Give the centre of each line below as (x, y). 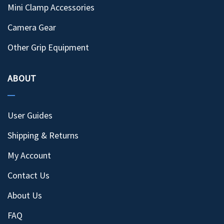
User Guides (30, 115)
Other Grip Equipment (48, 47)
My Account (29, 155)
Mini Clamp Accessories (51, 7)
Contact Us (28, 175)
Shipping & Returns (43, 135)
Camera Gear (32, 27)
